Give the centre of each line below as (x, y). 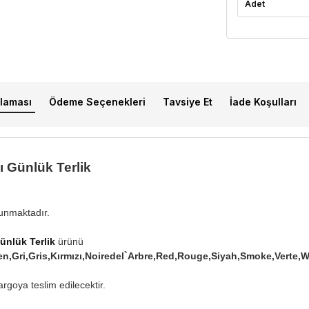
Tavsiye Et (187, 101)
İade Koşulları (263, 101)
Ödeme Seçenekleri (97, 101)
